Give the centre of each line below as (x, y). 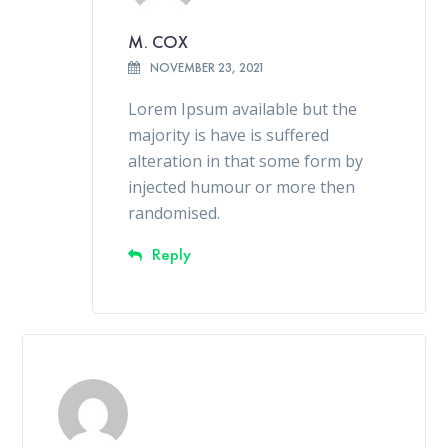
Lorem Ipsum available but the (243, 108)
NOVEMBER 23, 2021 (208, 67)
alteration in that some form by (246, 160)
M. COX (158, 41)
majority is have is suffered (229, 134)
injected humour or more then (242, 186)
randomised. (174, 212)
